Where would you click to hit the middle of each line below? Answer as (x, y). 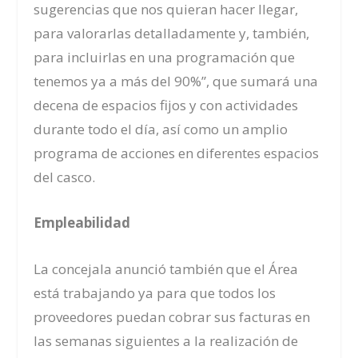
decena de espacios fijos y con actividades (166, 105)
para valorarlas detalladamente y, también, (172, 34)
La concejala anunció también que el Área (166, 268)
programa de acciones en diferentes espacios (177, 153)
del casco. (65, 177)
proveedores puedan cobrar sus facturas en (172, 316)
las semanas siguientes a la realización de (166, 340)
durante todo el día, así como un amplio (161, 129)
